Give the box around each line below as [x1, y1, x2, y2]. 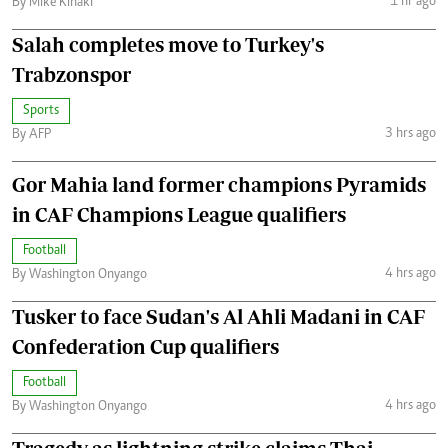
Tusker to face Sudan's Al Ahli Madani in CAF [12, 305, 425, 329]
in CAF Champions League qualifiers [12, 203, 346, 227]
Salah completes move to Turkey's [12, 33, 324, 57]
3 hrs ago [384, 126, 436, 141]
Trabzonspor [12, 63, 131, 87]
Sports [23, 104, 59, 119]
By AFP [12, 128, 51, 143]
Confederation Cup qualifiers [12, 335, 279, 359]
